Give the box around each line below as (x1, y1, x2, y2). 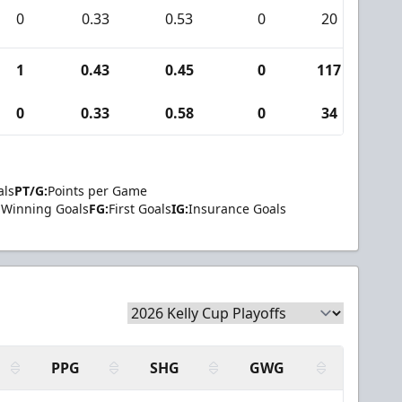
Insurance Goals (188, 200, 286, 217)
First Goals (109, 200, 171, 217)
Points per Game (48, 182, 147, 199)
